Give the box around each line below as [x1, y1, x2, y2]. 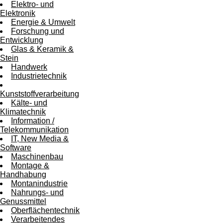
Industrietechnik [11, 72, 67, 81]
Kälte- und [11, 99, 47, 108]
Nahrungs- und [11, 188, 64, 197]
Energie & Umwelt [11, 18, 75, 27]
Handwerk [11, 63, 47, 72]
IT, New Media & [11, 134, 69, 143]
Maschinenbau [11, 152, 63, 161]
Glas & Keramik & [11, 45, 74, 54]
